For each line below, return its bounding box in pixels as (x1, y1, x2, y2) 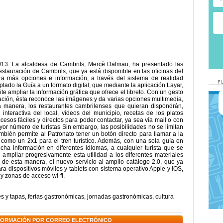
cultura (155, 193, 174, 200)
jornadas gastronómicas (87, 193, 152, 200)
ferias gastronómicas (28, 193, 84, 200)
